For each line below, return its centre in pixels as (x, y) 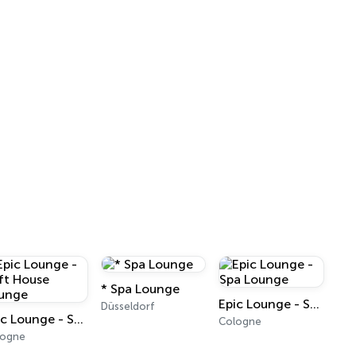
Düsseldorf (128, 306)
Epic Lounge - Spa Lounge (315, 304)
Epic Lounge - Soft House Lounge (79, 319)
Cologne (240, 321)
